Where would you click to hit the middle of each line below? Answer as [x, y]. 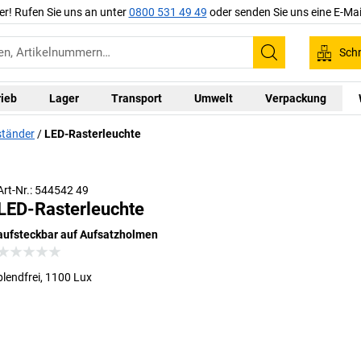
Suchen [295, 63]
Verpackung [296, 98]
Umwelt [214, 98]
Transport [137, 98]
